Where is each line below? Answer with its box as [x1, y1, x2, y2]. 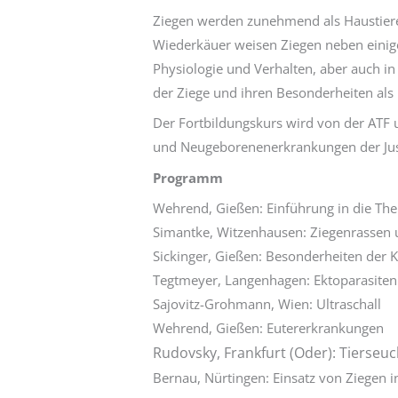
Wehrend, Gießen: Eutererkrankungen [153, 319, 385, 338]
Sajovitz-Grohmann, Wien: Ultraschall [153, 295, 382, 314]
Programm [153, 168, 224, 187]
